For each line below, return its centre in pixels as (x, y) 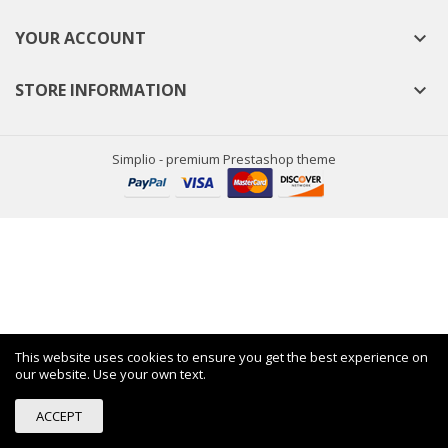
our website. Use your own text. (110, 374)
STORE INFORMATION (101, 90)
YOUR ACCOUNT (80, 38)
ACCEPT (59, 416)
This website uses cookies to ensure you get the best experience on (221, 357)
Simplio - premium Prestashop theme (224, 159)
